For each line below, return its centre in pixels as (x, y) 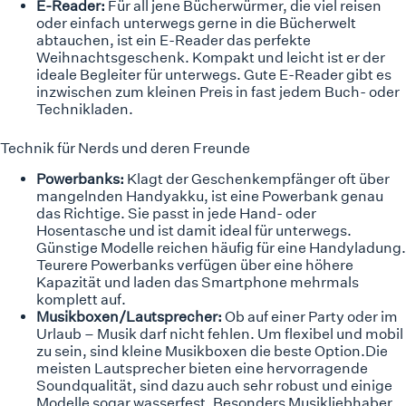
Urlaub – (67, 333)
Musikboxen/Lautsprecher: (130, 316)
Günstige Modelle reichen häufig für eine (173, 247)
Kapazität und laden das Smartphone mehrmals (198, 282)
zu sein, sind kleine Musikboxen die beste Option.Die (212, 351)
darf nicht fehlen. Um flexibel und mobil (270, 333)
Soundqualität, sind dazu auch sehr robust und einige (214, 385)
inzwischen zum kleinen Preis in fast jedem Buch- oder (218, 92)
